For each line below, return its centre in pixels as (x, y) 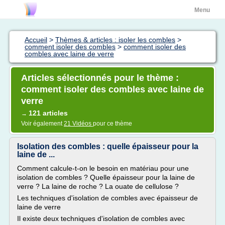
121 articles (48, 113)
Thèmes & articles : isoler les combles (115, 40)
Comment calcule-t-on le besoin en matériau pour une (103, 168)
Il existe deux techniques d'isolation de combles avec (101, 218)
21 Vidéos (78, 124)
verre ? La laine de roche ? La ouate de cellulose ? (98, 186)
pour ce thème (113, 124)
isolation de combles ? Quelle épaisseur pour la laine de (106, 177)
